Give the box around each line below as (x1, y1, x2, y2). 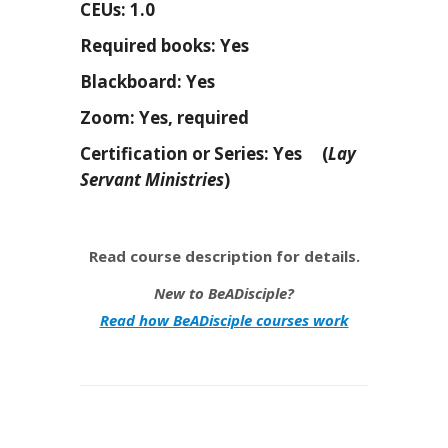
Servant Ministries (80, 168, 224, 192)
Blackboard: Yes (80, 70, 215, 94)
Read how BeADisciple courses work (99, 310, 349, 331)
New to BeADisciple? (154, 283, 294, 304)
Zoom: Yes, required (80, 106, 249, 130)
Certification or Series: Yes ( (80, 142, 328, 166)
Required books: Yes (80, 34, 249, 58)
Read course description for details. (88, 246, 360, 267)
